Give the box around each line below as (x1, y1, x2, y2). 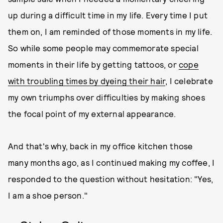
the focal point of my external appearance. (8, 109, 178, 118)
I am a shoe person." (8, 190, 88, 200)
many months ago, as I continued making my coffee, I (8, 157, 215, 167)
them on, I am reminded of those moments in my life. (8, 26, 213, 36)
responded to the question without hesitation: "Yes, (8, 174, 214, 184)
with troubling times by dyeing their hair (8, 76, 166, 86)
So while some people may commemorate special (8, 43, 199, 53)
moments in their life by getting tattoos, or (8, 59, 179, 69)
